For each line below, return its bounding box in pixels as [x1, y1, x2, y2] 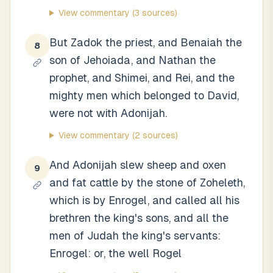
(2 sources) [129, 130, 178, 140]
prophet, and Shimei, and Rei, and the [49, 71, 235, 84]
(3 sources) [129, 8, 177, 18]
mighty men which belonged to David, [49, 89, 239, 102]
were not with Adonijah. [49, 107, 167, 119]
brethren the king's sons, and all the [49, 211, 229, 224]
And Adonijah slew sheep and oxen [49, 158, 226, 171]
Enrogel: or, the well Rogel [49, 247, 182, 260]
